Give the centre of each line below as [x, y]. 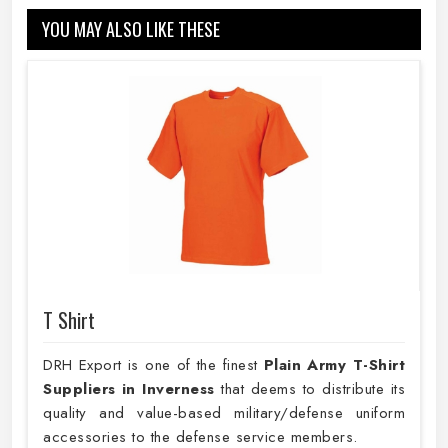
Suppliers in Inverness [129, 389]
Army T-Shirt [356, 365]
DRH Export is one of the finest [153, 365]
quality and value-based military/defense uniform [224, 413]
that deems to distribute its [310, 389]
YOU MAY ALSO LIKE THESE [131, 29]
